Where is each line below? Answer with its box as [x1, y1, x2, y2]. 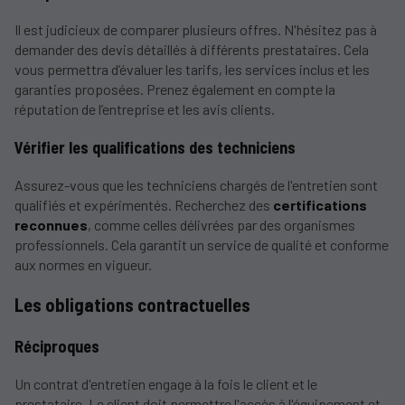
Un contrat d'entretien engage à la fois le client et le [14, 374, 317, 392]
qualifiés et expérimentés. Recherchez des [14, 195, 273, 213]
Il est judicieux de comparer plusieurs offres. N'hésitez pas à [14, 21, 377, 39]
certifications [273, 195, 367, 213]
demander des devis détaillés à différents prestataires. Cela [14, 41, 369, 59]
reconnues [14, 215, 88, 233]
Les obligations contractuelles [14, 294, 250, 316]
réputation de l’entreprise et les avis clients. [14, 100, 275, 118]
